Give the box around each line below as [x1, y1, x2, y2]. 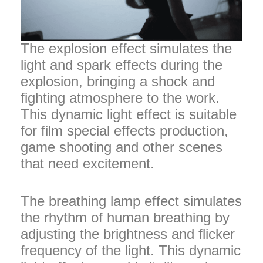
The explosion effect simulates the [21, 40, 232, 56]
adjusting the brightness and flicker [21, 225, 235, 242]
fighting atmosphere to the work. [21, 89, 220, 106]
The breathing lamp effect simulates [21, 193, 242, 209]
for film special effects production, [21, 122, 228, 139]
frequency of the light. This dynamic [21, 242, 241, 258]
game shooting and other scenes [21, 139, 222, 155]
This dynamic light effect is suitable [21, 106, 237, 122]
